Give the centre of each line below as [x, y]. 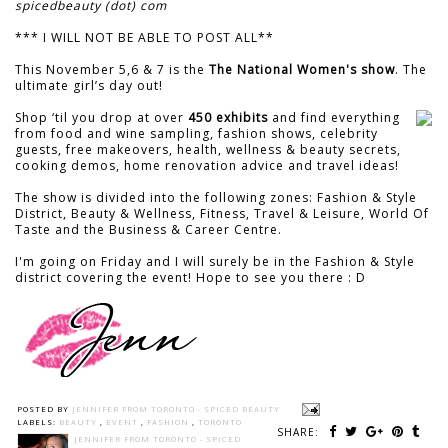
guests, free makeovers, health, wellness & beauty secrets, [208, 149]
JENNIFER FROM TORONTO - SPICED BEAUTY [177, 408]
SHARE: [300, 432]
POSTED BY [44, 408]
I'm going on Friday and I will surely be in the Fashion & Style [215, 261]
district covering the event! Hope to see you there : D [190, 277]
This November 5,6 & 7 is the [112, 69]
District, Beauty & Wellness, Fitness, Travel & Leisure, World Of [222, 213]
